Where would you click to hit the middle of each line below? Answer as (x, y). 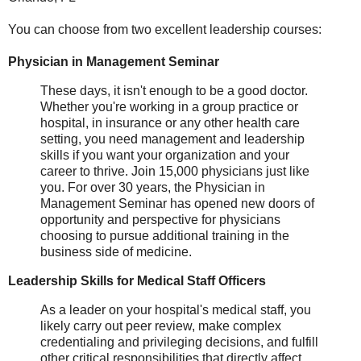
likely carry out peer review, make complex (161, 326)
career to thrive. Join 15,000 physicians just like (175, 172)
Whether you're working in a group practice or (169, 107)
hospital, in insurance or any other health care (170, 123)
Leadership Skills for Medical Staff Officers (137, 280)
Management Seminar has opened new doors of (177, 204)
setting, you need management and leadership (172, 139)
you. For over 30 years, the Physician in (153, 188)
